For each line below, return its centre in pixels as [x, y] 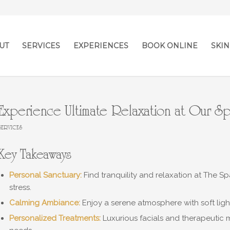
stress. [20, 187]
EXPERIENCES [101, 46]
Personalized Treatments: [55, 218]
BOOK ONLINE [170, 46]
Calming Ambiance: [44, 203]
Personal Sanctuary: [45, 175]
